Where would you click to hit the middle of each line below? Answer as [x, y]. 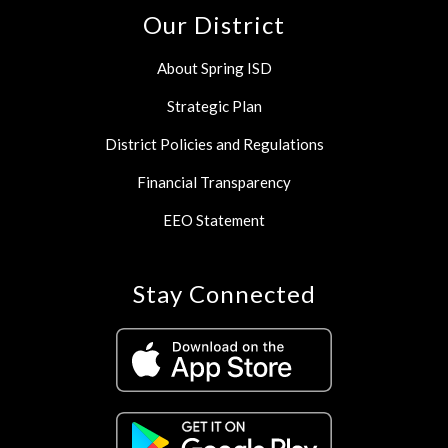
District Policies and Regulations [214, 144]
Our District [214, 25]
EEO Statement [214, 220]
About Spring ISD [214, 68]
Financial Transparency [214, 182]
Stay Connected [224, 294]
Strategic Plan [214, 106]
